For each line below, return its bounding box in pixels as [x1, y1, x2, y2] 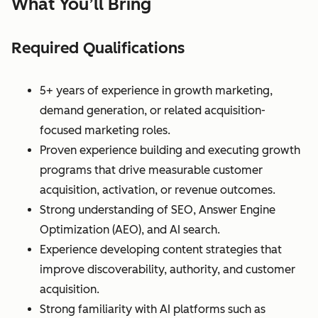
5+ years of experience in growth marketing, [40, 83, 273, 97]
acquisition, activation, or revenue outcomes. [40, 182, 275, 197]
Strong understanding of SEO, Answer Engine [40, 202, 275, 216]
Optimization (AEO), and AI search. [40, 222, 220, 236]
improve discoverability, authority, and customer [40, 262, 295, 276]
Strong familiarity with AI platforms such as [40, 302, 265, 316]
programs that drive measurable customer [40, 163, 263, 177]
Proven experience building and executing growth [40, 143, 300, 157]
